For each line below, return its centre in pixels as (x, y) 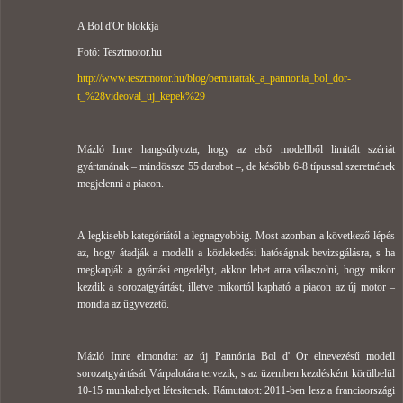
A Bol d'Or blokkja (118, 26)
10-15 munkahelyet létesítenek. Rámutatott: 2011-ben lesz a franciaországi (236, 390)
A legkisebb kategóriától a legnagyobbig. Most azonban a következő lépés (236, 235)
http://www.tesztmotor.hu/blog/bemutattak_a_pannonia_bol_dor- (214, 78)
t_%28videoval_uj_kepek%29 (141, 96)
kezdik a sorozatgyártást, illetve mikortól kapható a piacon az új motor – (236, 287)
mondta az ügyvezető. (123, 304)
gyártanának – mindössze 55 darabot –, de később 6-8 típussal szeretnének (236, 166)
